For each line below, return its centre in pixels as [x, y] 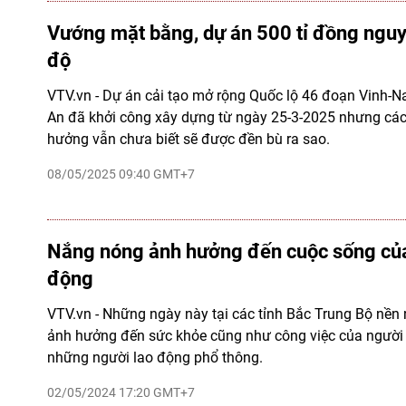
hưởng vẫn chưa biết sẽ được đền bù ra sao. [188, 139]
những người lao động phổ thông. [155, 358]
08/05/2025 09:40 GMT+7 [121, 174]
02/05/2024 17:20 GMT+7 [121, 392]
